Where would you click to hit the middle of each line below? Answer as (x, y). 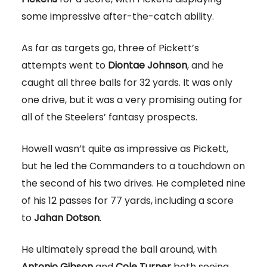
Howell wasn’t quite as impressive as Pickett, (125, 149)
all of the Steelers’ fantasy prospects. (109, 117)
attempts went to (65, 66)
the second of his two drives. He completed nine (133, 184)
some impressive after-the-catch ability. (118, 17)
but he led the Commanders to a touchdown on (133, 166)
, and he (205, 66)
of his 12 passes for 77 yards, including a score (128, 201)
